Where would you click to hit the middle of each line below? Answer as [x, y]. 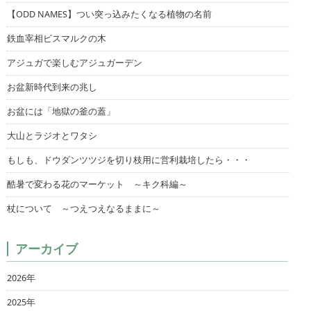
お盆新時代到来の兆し [52, 87]
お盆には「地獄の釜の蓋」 [61, 111]
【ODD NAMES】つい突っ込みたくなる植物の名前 [109, 14]
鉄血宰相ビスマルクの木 [57, 38]
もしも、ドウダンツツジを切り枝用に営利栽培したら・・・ [129, 160]
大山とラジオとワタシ [52, 135]
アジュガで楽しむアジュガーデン [75, 62]
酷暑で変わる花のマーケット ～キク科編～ [97, 184]
